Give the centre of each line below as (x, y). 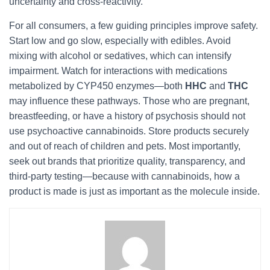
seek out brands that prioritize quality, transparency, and (127, 161)
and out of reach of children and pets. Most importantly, (125, 146)
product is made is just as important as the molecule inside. (134, 191)
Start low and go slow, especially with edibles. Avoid (120, 41)
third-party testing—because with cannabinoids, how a (124, 176)
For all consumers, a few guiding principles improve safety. (133, 26)
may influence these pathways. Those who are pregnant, (129, 101)
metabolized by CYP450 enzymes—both (97, 86)
